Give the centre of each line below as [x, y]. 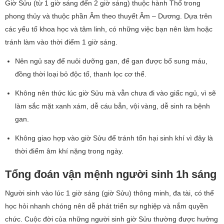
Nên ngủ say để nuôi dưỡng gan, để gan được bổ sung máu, [111, 61]
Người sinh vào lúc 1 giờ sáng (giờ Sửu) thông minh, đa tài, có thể [109, 193]
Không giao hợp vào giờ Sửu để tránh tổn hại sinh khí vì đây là [114, 138]
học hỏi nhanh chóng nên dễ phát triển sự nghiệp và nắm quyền [106, 206]
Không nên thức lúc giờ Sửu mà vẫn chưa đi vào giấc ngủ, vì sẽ [115, 93]
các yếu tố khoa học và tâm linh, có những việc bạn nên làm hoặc [109, 29]
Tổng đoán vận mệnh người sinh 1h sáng [111, 174]
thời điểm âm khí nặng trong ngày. [69, 151]
